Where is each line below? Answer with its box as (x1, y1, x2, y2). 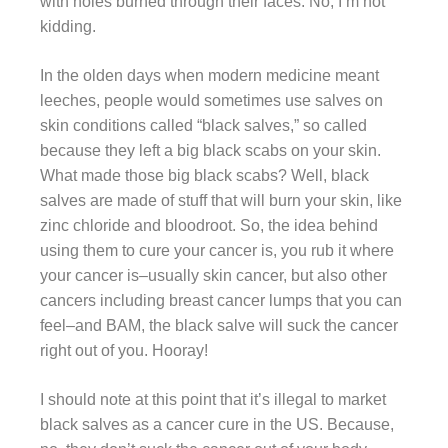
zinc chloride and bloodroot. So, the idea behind (40, 216, 378, 234)
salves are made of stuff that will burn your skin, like (40, 191, 402, 209)
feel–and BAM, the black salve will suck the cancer (40, 316, 398, 334)
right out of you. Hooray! (40, 341, 208, 359)
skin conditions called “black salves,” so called (40, 116, 367, 134)
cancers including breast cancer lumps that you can (40, 291, 402, 309)
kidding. (40, 17, 96, 35)
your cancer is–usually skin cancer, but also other (40, 266, 387, 284)
